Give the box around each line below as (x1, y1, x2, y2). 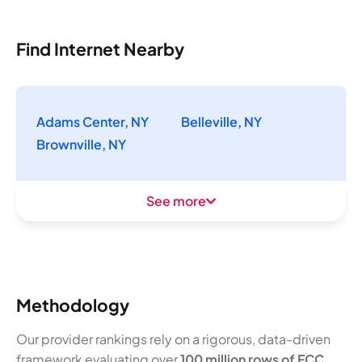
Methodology (16, 293, 129, 316)
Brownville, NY (36, 136, 126, 154)
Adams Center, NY (36, 113, 149, 131)
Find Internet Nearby (16, 38, 184, 61)
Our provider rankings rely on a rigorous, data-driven (16, 330, 330, 347)
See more (146, 192, 206, 210)
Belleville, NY (181, 113, 262, 131)
